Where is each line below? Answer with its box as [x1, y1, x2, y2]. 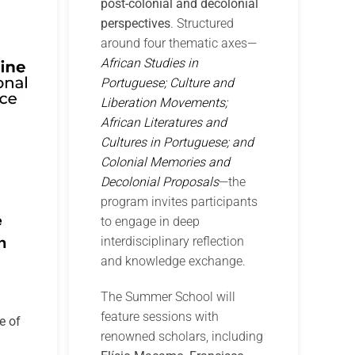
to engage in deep [101, 214, 200, 230]
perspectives [101, 16, 171, 32]
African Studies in [101, 55, 199, 71]
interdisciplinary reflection [101, 234, 245, 250]
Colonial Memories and [101, 155, 231, 170]
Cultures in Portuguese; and [101, 135, 254, 151]
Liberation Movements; [101, 95, 228, 111]
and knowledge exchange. [101, 254, 246, 269]
